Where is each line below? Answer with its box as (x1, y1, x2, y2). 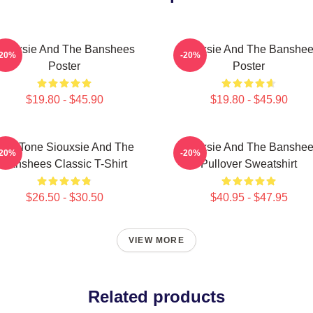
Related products (88, 287, 225, 306)
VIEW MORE (129, 235, 184, 245)
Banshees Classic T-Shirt (1, 158, 127, 170)
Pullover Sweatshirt (201, 158, 297, 170)
